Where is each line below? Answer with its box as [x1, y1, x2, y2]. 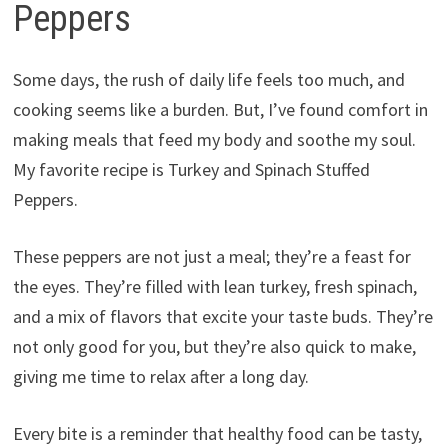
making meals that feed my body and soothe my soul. [12, 128, 416, 152]
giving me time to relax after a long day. [12, 365, 309, 389]
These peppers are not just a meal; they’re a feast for [12, 245, 411, 269]
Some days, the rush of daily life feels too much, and [12, 68, 405, 92]
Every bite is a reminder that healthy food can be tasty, [12, 422, 422, 446]
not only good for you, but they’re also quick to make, [12, 335, 416, 359]
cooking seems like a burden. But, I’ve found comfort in [12, 98, 428, 122]
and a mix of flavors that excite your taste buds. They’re [12, 305, 433, 329]
